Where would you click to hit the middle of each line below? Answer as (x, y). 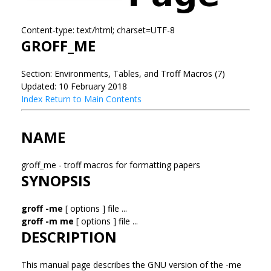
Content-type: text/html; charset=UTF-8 (98, 30)
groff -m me (47, 221)
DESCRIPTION (69, 237)
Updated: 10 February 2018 (74, 86)
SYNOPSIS (56, 180)
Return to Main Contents (93, 99)
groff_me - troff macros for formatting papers (112, 165)
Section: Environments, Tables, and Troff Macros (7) (123, 73)
